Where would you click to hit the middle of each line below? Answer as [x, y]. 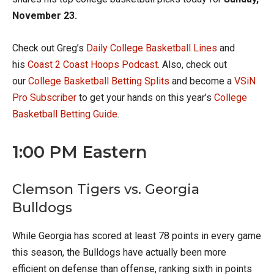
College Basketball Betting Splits [99, 81]
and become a [202, 81]
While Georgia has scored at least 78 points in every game [137, 235]
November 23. [45, 15]
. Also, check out [192, 64]
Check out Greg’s [49, 48]
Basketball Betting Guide [65, 114]
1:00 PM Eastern [80, 152]
